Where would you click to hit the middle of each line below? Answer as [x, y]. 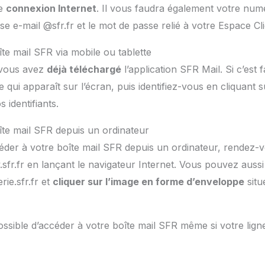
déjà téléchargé [84, 70]
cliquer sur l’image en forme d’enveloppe [148, 182]
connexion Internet [51, 9]
